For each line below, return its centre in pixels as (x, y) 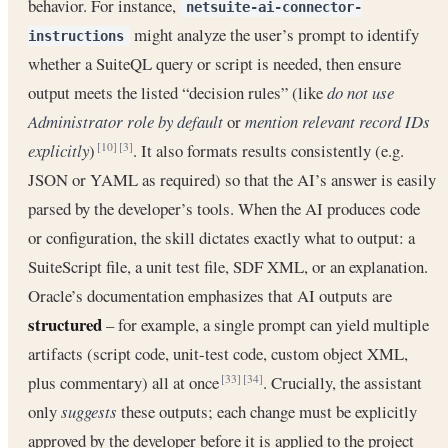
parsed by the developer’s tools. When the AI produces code (224, 208)
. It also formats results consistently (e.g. (268, 150)
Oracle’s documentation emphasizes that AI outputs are (210, 295)
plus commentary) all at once (125, 382)
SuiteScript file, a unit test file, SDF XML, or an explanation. (228, 266)
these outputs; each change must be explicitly (267, 411)
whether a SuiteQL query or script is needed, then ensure (214, 63)
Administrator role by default (125, 121)
